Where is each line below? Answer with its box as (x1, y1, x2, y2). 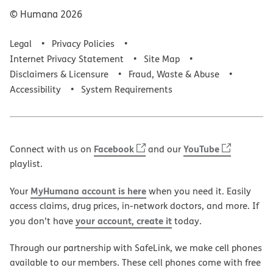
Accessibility (10, 82, 61, 96)
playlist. (10, 157, 43, 170)
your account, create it (76, 213, 172, 227)
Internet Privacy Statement (10, 52, 124, 65)
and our (146, 142, 183, 155)
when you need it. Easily (146, 184, 251, 197)
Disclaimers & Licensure (10, 67, 108, 80)
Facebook (94, 141, 134, 155)
